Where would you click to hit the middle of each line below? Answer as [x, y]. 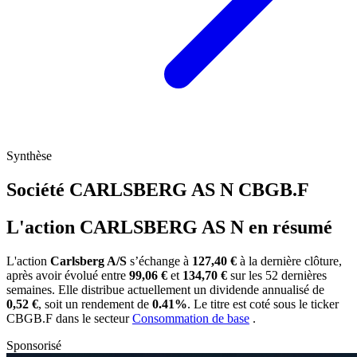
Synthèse [29, 156]
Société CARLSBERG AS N [122, 190]
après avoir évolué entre [68, 275]
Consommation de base [191, 318]
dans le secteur [94, 318]
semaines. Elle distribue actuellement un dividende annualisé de [165, 289]
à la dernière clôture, [289, 261]
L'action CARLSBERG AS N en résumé [169, 227]
